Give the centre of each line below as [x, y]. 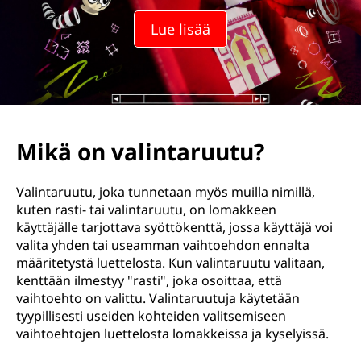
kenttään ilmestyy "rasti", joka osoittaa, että [149, 280]
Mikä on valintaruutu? [140, 151]
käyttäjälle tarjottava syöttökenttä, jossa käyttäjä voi [174, 227]
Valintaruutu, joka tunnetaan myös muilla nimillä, [166, 192]
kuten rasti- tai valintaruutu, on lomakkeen [146, 210]
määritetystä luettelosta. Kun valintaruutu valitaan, [170, 263]
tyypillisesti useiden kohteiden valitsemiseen [151, 316]
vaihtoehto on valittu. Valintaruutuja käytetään [158, 298]
